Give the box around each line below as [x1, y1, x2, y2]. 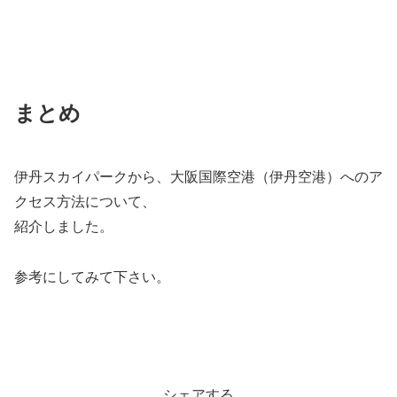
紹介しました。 [14, 218, 113, 234]
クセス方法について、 [14, 193, 156, 209]
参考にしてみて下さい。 [14, 269, 170, 284]
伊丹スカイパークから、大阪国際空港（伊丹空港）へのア [14, 168, 383, 184]
